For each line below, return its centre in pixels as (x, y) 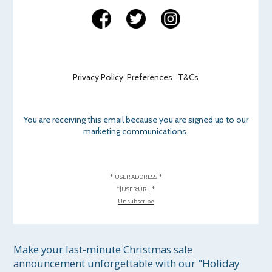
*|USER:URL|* (136, 189)
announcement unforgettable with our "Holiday (128, 263)
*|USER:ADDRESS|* (136, 177)
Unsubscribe (136, 202)
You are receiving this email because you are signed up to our (136, 120)
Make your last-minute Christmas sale (104, 250)
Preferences (150, 77)
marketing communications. (136, 131)
